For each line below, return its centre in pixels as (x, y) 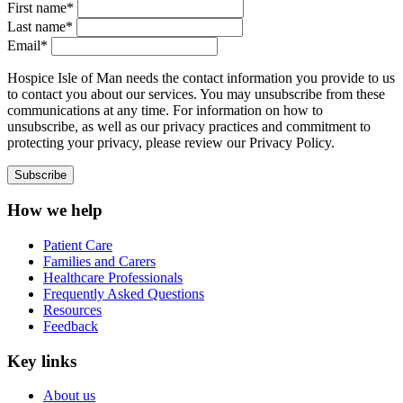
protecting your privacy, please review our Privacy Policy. (171, 142)
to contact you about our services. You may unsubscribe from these (196, 94)
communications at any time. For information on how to (165, 110)
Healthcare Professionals (113, 277)
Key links (42, 361)
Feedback (71, 326)
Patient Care (78, 245)
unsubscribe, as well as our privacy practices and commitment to (189, 126)
